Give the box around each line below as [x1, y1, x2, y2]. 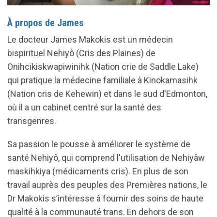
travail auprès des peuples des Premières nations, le [7, 180, 207, 190]
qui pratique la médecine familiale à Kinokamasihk [7, 75, 198, 86]
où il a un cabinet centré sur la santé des [7, 102, 161, 113]
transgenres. [7, 116, 56, 126]
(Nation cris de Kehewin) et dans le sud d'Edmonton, [7, 89, 207, 99]
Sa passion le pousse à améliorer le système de [7, 139, 190, 150]
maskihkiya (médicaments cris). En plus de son [7, 166, 188, 177]
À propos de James [7, 17, 84, 29]
